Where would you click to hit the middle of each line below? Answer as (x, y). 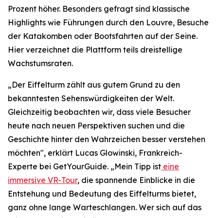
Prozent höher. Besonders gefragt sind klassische (99, 9)
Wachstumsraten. (40, 63)
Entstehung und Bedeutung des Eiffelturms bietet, (102, 194)
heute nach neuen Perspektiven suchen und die (96, 126)
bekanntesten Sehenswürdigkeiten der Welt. (91, 98)
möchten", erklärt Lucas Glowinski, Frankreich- (95, 153)
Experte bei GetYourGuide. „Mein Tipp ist (84, 166)
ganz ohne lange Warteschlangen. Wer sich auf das (105, 207)
